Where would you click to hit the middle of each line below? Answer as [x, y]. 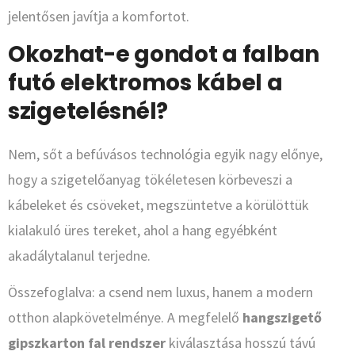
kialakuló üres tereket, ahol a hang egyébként [143, 231]
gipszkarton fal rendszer [87, 343]
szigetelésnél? [88, 112]
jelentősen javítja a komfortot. [99, 17]
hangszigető [282, 318]
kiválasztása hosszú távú [240, 343]
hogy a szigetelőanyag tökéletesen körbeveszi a [150, 180]
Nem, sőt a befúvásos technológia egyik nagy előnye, [165, 155]
